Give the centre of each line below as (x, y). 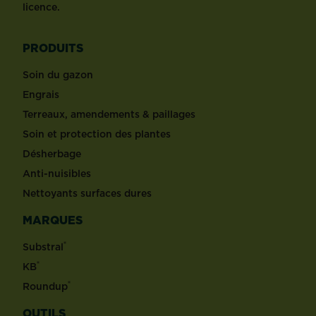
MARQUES (53, 220)
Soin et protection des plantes (97, 134)
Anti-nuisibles (57, 174)
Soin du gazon (58, 75)
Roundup (45, 287)
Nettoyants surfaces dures (87, 194)
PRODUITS (53, 48)
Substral (43, 247)
